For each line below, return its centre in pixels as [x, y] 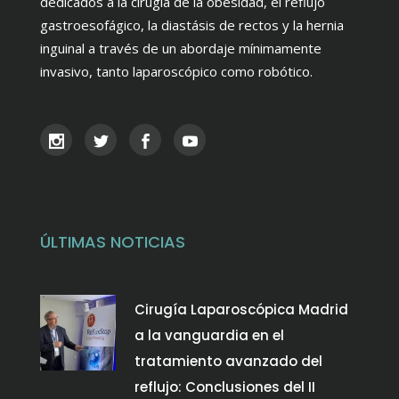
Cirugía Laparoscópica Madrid [241, 309]
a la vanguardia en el [209, 335]
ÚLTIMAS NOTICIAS [113, 241]
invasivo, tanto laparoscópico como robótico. [176, 71]
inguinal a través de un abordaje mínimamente [181, 48]
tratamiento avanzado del [228, 361]
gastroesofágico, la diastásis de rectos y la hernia [192, 24]
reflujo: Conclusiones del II [225, 387]
